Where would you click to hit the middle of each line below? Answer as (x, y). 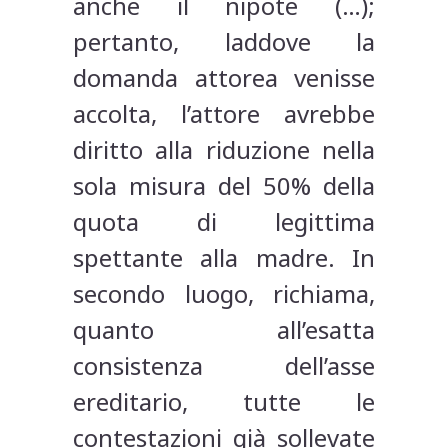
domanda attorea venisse (224, 78)
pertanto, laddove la (224, 42)
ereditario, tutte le (224, 402)
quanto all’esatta (224, 330)
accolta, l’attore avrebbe (224, 114)
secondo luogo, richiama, (224, 294)
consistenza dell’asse (224, 366)
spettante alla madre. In (224, 258)
